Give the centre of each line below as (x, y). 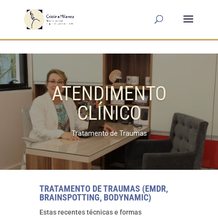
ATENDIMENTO (109, 94)
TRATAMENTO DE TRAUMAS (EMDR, (103, 189)
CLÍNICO (109, 113)
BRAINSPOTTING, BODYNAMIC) (95, 198)
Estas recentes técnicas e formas (90, 212)
